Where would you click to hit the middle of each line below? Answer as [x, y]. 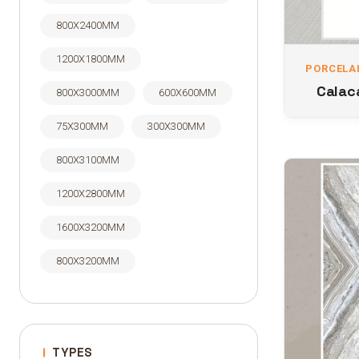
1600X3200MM [91, 227]
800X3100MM [88, 160]
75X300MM [82, 126]
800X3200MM [88, 261]
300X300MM [176, 126]
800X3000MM [88, 93]
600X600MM [188, 93]
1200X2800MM [91, 194]
